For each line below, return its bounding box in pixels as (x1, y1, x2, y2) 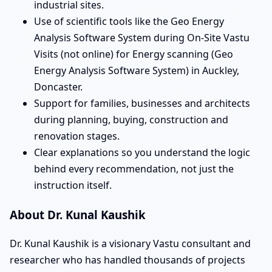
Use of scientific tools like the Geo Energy (34, 15, 224, 29)
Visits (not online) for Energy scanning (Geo (34, 47, 233, 61)
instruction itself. (34, 178, 112, 192)
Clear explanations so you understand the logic (34, 146, 250, 160)
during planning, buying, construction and (34, 113, 228, 127)
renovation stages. (34, 129, 120, 143)
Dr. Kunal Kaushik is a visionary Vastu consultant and (10, 236, 251, 250)
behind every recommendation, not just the (34, 162, 234, 176)
